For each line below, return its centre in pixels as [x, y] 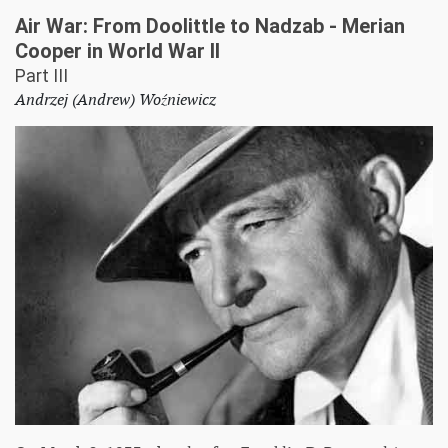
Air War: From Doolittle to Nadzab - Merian [210, 25]
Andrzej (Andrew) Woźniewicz [115, 99]
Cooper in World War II [117, 50]
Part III [41, 75]
